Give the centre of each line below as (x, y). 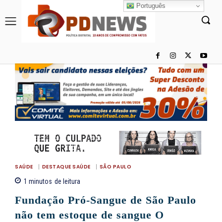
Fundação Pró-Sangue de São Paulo (106, 200)
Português (150, 5)
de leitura (67, 182)
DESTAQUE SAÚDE (66, 167)
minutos (40, 182)
